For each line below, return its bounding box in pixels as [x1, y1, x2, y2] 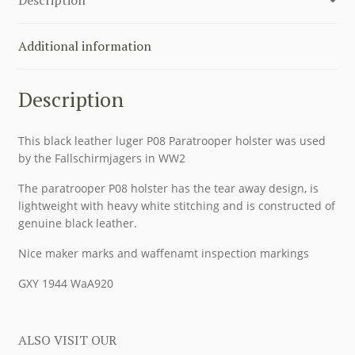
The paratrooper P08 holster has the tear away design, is [17, 181, 319, 197]
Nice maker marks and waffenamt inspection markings [17, 246, 309, 261]
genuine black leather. [17, 216, 137, 231]
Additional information [17, 36, 151, 55]
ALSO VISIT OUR [17, 330, 116, 349]
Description [17, 86, 124, 113]
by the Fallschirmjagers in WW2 [17, 151, 185, 166]
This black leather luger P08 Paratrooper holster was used [17, 133, 326, 149]
